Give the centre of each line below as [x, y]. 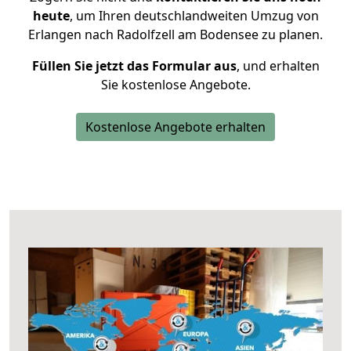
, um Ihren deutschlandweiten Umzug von [194, 16]
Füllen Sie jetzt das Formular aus [134, 66]
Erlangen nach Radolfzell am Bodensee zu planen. [175, 34]
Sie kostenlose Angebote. [175, 85]
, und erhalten [278, 66]
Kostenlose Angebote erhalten [175, 127]
